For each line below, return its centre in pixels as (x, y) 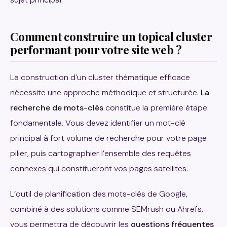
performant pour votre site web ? (96, 50)
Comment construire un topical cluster (111, 37)
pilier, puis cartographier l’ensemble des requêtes (101, 153)
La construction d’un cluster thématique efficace (100, 77)
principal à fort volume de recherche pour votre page (108, 138)
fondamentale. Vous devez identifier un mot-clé (98, 123)
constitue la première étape (155, 107)
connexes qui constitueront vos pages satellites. (99, 168)
